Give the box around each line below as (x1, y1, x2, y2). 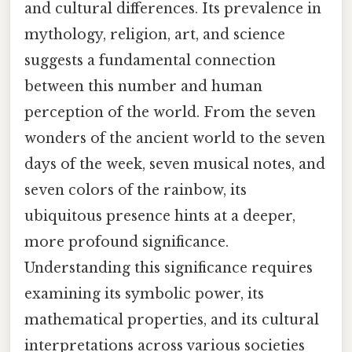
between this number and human (24, 77, 262, 95)
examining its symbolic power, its (24, 284, 264, 302)
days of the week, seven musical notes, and (24, 155, 325, 173)
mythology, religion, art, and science (24, 25, 285, 43)
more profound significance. (24, 233, 229, 251)
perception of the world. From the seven (24, 103, 316, 121)
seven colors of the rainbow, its (24, 181, 247, 199)
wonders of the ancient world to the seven (24, 129, 325, 147)
